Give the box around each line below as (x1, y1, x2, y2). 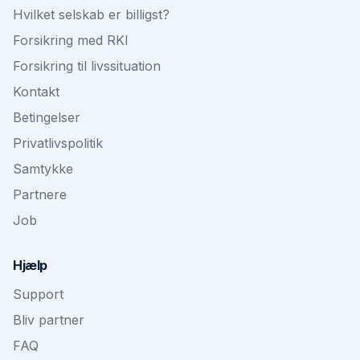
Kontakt (13, 84, 59, 100)
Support (13, 286, 63, 302)
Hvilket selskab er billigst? (13, 6, 170, 22)
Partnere (13, 186, 67, 202)
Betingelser (13, 109, 80, 125)
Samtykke (13, 161, 73, 177)
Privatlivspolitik (13, 135, 103, 151)
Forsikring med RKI (13, 32, 129, 48)
